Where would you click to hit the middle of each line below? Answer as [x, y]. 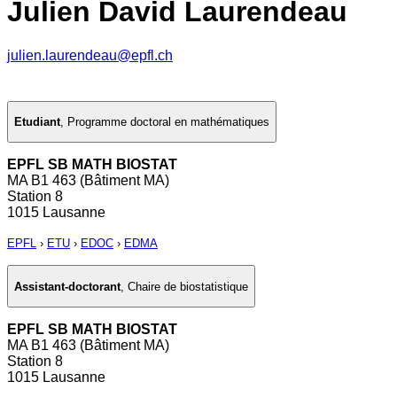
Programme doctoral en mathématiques [168, 122]
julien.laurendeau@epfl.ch [90, 55]
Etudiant [37, 122]
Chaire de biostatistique [188, 286]
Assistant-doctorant [67, 286]
